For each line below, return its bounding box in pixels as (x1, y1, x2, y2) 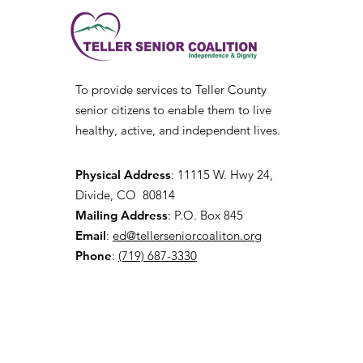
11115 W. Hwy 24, (177, 167, 273, 182)
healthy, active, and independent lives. (75, 122, 280, 138)
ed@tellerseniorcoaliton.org (113, 228, 262, 243)
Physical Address (75, 167, 171, 182)
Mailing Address (75, 207, 168, 223)
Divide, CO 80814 (75, 187, 175, 203)
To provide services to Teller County (75, 82, 267, 97)
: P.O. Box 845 (168, 207, 243, 223)
